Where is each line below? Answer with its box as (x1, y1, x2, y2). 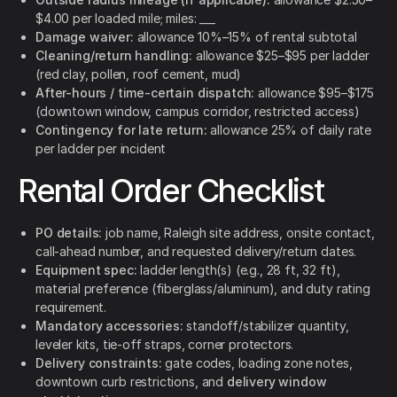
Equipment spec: (35, 262, 137, 278)
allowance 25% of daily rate (206, 122, 372, 138)
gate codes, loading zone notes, (161, 355, 353, 371)
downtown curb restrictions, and (35, 374, 227, 390)
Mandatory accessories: (35, 318, 183, 334)
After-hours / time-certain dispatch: (35, 85, 255, 101)
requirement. (35, 300, 107, 315)
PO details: (35, 225, 103, 241)
